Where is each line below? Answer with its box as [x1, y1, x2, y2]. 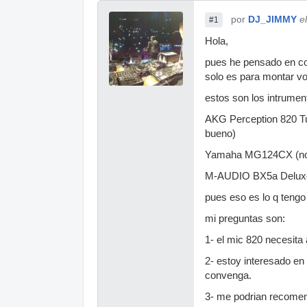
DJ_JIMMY [248, 14, 297, 25]
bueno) [205, 128, 236, 139]
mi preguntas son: [205, 213, 285, 224]
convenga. [205, 270, 251, 281]
